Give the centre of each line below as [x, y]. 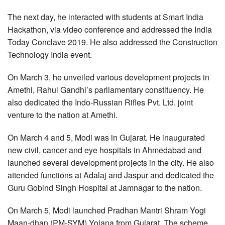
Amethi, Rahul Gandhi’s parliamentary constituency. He [106, 90]
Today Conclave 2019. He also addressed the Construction [113, 42]
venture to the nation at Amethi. [63, 115]
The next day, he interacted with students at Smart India [105, 17]
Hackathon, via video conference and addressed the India [110, 29]
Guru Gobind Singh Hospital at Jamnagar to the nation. [105, 188]
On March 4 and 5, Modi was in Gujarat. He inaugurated [106, 137]
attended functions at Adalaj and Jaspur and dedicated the [111, 175]
